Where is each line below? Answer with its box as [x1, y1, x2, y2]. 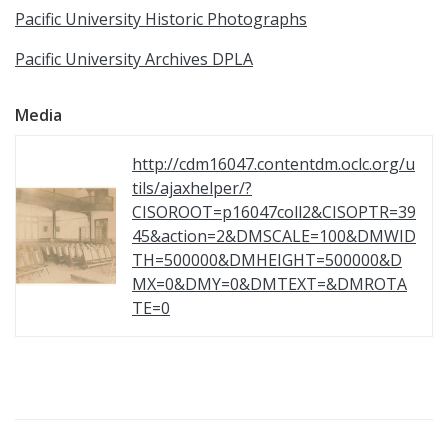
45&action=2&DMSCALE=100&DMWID [132, 225, 416, 247]
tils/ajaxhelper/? [132, 177, 252, 199]
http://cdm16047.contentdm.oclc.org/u [132, 153, 415, 175]
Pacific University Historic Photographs [15, 8, 307, 30]
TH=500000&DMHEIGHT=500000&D [132, 249, 402, 271]
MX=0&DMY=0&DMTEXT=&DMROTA [132, 273, 407, 295]
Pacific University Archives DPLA [15, 48, 253, 70]
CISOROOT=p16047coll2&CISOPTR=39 [132, 201, 416, 223]
